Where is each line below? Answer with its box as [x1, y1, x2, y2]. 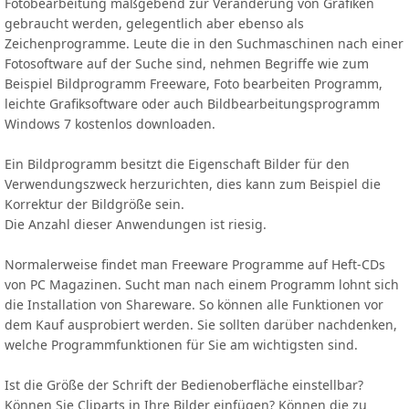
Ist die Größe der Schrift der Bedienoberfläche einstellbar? [5, 376, 363, 394]
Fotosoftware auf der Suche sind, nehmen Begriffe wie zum [5, 55, 369, 73]
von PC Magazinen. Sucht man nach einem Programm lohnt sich [5, 276, 399, 294]
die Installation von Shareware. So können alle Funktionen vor [5, 296, 383, 314]
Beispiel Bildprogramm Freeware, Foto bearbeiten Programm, [5, 75, 383, 93]
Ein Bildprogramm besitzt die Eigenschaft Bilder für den [5, 155, 350, 173]
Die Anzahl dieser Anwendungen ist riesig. [5, 215, 267, 234]
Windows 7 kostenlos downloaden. [5, 115, 215, 133]
